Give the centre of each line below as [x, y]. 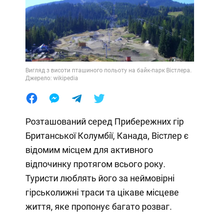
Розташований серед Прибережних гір [104, 121]
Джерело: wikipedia [52, 78]
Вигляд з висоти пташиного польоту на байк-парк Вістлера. [108, 70]
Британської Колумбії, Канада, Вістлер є [107, 135]
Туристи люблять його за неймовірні [100, 178]
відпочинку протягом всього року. [95, 164]
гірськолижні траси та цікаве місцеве [102, 192]
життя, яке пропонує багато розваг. [99, 206]
